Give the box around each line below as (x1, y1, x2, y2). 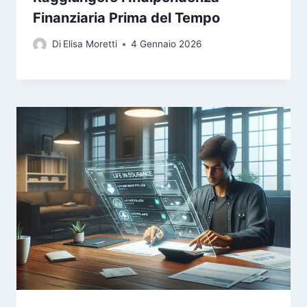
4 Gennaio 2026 (131, 38, 202, 50)
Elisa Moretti (63, 38, 118, 50)
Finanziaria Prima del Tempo (33, 9, 220, 26)
